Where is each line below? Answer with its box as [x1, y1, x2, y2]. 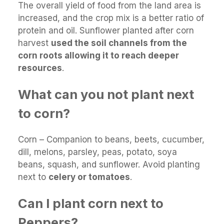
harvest [18, 37, 51, 48]
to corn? [18, 105, 70, 121]
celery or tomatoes [48, 171, 130, 182]
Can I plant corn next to [18, 195, 163, 211]
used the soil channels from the [51, 37, 187, 48]
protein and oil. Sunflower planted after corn [18, 25, 194, 35]
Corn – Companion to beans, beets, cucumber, [18, 134, 204, 144]
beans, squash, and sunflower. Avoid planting [18, 159, 200, 169]
